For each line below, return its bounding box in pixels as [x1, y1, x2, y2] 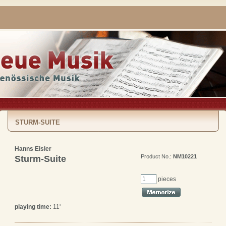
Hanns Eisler [15, 145, 51, 152]
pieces [158, 175, 176, 183]
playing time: [15, 203, 51, 210]
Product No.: [141, 153, 173, 159]
